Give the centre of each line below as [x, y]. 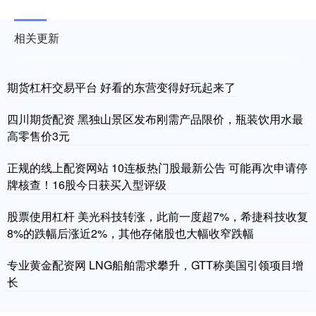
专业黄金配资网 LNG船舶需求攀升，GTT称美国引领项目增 [155, 265]
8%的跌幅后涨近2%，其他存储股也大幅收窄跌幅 [130, 233]
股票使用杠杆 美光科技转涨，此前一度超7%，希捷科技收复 [158, 216]
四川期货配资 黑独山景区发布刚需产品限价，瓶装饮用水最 [155, 119]
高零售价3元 [38, 135]
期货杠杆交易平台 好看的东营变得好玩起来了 [121, 87]
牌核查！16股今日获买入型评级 [87, 184]
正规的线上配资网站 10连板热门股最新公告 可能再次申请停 [157, 167]
